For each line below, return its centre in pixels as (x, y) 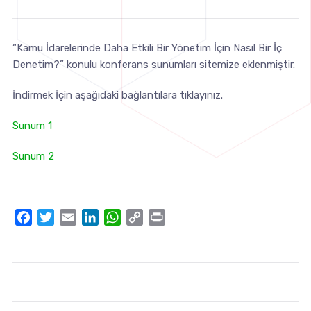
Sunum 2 (33, 156)
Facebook (56, 217)
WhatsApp (147, 217)
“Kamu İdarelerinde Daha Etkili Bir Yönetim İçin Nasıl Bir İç (147, 48)
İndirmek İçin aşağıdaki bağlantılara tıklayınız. (117, 95)
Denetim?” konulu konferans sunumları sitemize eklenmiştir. (153, 65)
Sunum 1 (32, 126)
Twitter (73, 217)
